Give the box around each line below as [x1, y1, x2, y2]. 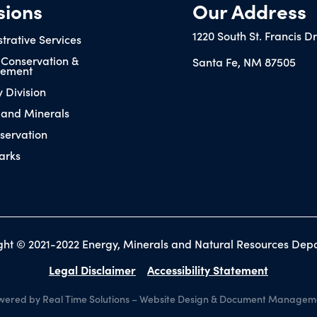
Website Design [139, 291, 209, 306]
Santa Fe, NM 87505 [192, 53, 296, 69]
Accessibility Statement [146, 261, 268, 277]
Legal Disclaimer [48, 261, 136, 277]
